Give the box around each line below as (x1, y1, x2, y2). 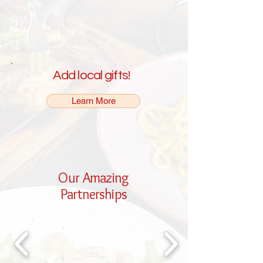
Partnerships (60, 186, 127, 203)
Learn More (71, 96, 116, 106)
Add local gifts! (53, 69, 130, 83)
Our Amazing (58, 169, 129, 187)
